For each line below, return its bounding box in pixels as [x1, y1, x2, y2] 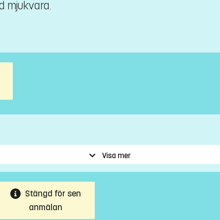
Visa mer [102, 150, 131, 160]
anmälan [29, 201, 62, 213]
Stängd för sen [25, 188, 81, 199]
